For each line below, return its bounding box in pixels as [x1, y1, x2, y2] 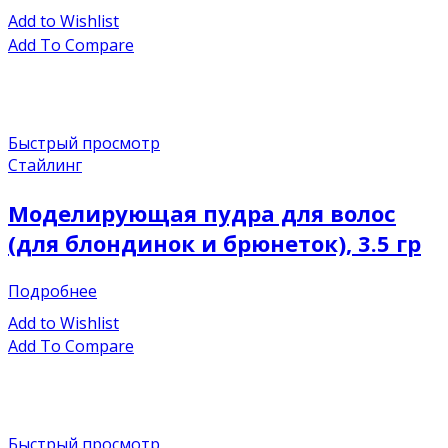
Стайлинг [8, 153, 82, 176]
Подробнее [8, 279, 97, 302]
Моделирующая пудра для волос [8, 197, 396, 228]
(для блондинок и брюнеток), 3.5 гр [8, 227, 421, 258]
